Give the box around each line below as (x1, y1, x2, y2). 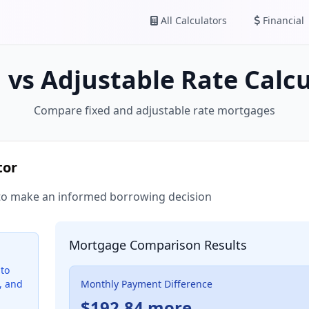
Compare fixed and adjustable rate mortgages (34, 103, 275, 118)
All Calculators (161, 14, 227, 27)
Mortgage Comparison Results (69, 237, 247, 253)
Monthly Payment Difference (81, 277, 212, 290)
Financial (263, 14, 304, 27)
